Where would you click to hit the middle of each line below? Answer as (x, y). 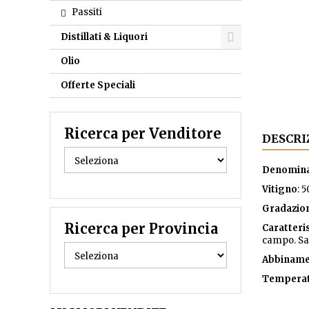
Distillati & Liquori (104, 37)
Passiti (87, 12)
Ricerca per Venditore (143, 133)
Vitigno (279, 189)
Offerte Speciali (98, 85)
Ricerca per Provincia (141, 229)
